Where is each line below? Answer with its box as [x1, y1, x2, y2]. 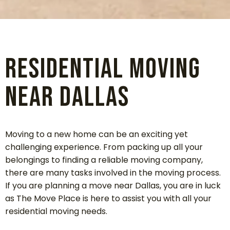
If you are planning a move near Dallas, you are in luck [5, 180, 221, 192]
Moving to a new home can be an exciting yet [5, 128, 188, 141]
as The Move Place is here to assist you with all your [5, 193, 212, 205]
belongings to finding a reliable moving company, [5, 154, 203, 166]
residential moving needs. [5, 205, 107, 218]
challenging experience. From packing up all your [5, 141, 203, 154]
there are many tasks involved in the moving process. [5, 167, 221, 179]
